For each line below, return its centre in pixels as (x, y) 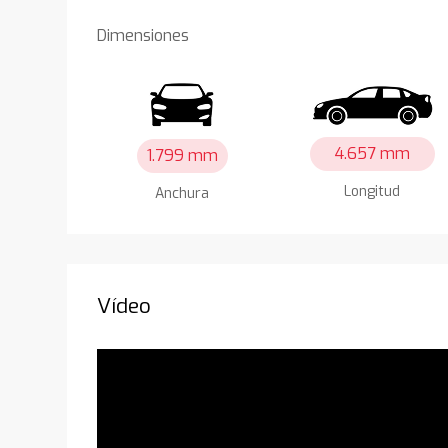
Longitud (372, 192)
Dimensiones (143, 35)
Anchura (182, 193)
